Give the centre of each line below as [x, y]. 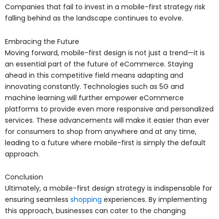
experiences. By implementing [154, 200]
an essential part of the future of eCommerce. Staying [99, 64]
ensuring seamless [38, 200]
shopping [86, 200]
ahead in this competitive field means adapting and [94, 75]
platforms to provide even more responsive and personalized [109, 109]
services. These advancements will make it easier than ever [107, 120]
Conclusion [24, 177]
